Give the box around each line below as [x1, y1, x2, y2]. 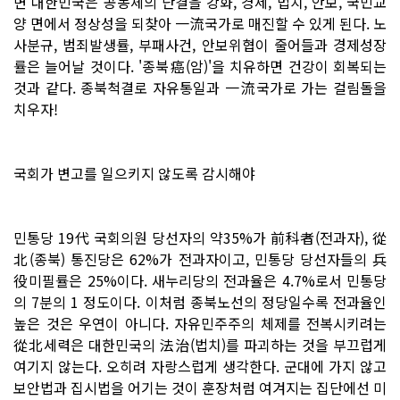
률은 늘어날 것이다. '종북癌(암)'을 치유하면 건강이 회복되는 [13, 54, 387, 77]
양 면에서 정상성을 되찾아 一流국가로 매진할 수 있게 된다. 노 [13, 12, 387, 34]
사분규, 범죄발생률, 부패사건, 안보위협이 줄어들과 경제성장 [13, 33, 387, 55]
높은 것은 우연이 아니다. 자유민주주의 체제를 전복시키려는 [13, 312, 387, 334]
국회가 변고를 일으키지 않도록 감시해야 [13, 162, 255, 184]
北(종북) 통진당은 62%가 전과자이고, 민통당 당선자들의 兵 [13, 247, 387, 270]
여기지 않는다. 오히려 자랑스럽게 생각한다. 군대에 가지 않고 [13, 354, 387, 377]
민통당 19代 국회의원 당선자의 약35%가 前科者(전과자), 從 [13, 226, 387, 248]
